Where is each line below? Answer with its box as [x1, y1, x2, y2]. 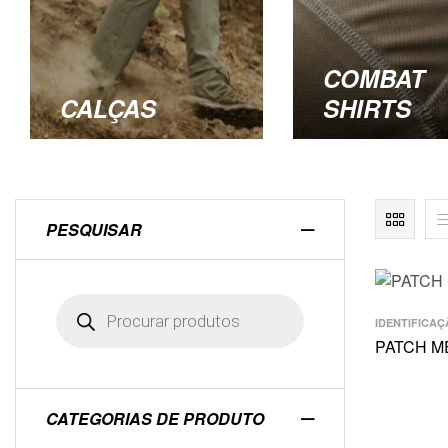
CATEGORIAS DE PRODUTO [46, 407, 264, 430]
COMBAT [322, 61, 425, 95]
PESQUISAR [46, 218, 142, 241]
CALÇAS [60, 91, 156, 125]
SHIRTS [322, 91, 411, 125]
